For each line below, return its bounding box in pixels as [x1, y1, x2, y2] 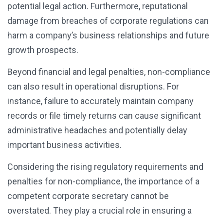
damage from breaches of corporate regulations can [7, 16, 209, 26]
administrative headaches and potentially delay [7, 125, 187, 136]
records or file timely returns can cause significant [7, 110, 201, 121]
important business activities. [7, 140, 122, 150]
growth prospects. [7, 45, 78, 55]
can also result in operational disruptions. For [7, 81, 179, 92]
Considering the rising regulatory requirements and [7, 162, 203, 172]
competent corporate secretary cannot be [7, 191, 169, 201]
